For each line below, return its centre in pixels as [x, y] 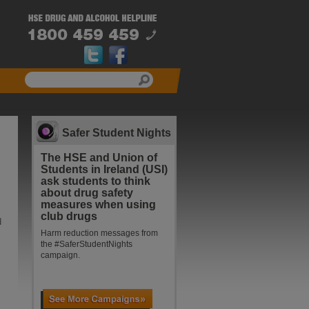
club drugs [69, 216]
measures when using [98, 204]
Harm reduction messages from [99, 233]
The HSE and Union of [99, 157]
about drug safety [87, 192]
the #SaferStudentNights [87, 244]
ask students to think [96, 181]
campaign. [60, 255]
